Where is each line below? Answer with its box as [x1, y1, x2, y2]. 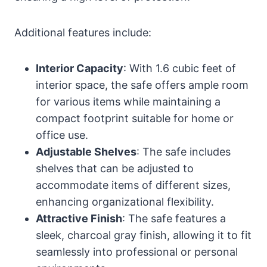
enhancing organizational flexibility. [36, 195, 214, 208]
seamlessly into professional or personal [36, 245, 238, 258]
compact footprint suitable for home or [36, 111, 234, 125]
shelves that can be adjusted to [36, 162, 194, 175]
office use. [36, 128, 88, 141]
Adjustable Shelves [36, 145, 136, 158]
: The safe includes [136, 145, 231, 158]
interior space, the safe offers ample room [36, 78, 249, 91]
